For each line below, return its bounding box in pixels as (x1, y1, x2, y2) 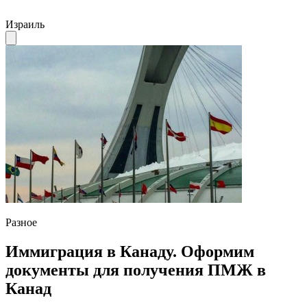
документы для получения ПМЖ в (5, 261, 266, 280)
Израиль (5, 19, 45, 31)
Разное (5, 217, 37, 229)
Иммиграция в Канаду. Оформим (5, 243, 254, 261)
